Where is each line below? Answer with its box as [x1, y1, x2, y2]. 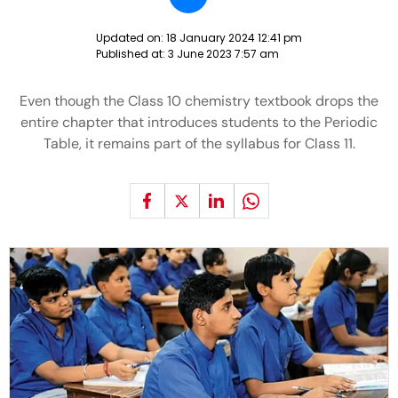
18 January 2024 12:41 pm [166, 30, 302, 45]
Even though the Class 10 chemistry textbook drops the [20, 92, 378, 110]
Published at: [96, 46, 168, 61]
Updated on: [96, 30, 166, 45]
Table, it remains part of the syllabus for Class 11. [43, 134, 355, 153]
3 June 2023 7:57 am [168, 46, 279, 61]
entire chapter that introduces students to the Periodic [20, 113, 378, 131]
